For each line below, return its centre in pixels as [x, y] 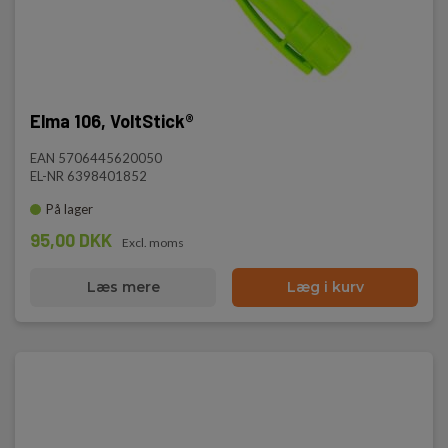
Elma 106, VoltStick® [112, 121]
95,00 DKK [71, 240]
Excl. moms [153, 242]
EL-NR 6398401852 [88, 176]
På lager [69, 209]
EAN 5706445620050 [96, 158]
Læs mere [123, 287]
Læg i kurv [325, 287]
